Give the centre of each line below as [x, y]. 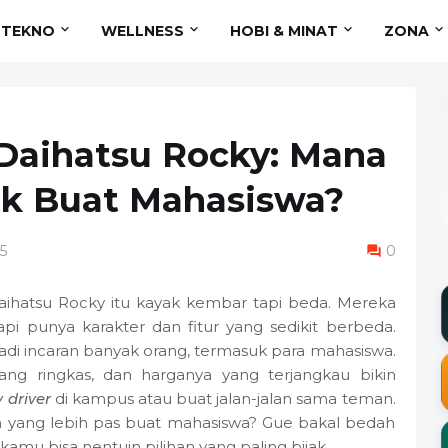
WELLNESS [143, 30]
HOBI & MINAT [284, 30]
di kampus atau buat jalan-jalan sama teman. [223, 399]
